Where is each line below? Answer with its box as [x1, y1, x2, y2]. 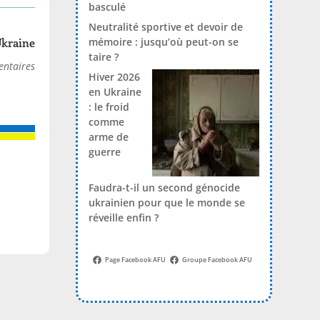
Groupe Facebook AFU [182, 255, 253, 265]
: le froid [88, 99, 129, 114]
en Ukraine [88, 84, 141, 99]
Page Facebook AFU [105, 255, 166, 265]
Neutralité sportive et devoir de [88, 19, 243, 34]
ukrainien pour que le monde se [88, 195, 245, 209]
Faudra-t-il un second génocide [88, 180, 240, 194]
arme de [88, 129, 129, 144]
